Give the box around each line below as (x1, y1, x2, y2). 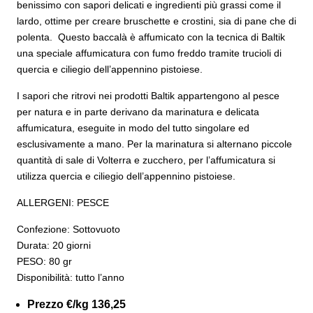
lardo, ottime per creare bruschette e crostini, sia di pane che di (17, 15, 296, 27)
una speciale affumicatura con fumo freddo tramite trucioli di (17, 48, 282, 59)
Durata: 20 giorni (17, 240, 91, 252)
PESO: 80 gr (17, 256, 72, 268)
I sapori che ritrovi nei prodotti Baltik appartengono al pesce (17, 90, 279, 102)
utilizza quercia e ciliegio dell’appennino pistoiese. (17, 170, 235, 182)
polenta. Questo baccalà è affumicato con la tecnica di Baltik (17, 31, 285, 43)
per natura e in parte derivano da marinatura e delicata (17, 106, 259, 118)
